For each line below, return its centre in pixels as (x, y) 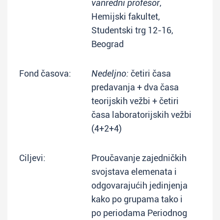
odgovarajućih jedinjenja (139, 185)
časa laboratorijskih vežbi (141, 115)
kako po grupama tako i (137, 199)
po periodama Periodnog (139, 213)
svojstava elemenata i (134, 172)
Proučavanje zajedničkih (139, 158)
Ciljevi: (32, 158)
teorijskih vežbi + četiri (135, 101)
